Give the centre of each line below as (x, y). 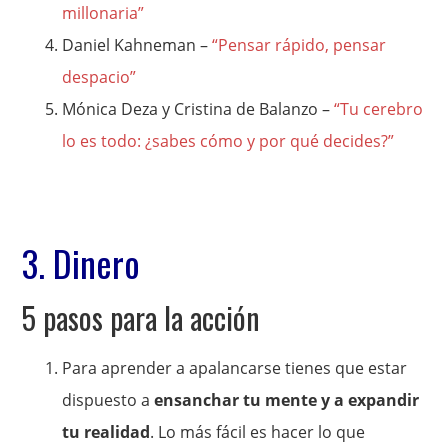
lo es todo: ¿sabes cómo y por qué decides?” (228, 141)
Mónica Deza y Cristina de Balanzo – (198, 109)
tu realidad (106, 432)
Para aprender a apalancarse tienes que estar (235, 368)
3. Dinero (81, 262)
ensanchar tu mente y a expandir (287, 400)
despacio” (99, 77)
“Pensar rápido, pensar (297, 45)
